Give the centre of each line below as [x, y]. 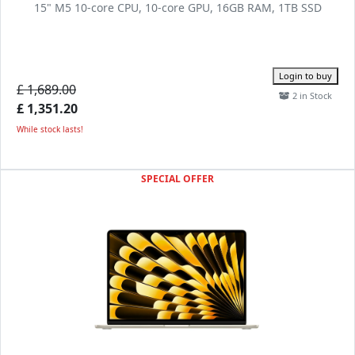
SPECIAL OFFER [177, 179]
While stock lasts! [50, 129]
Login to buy [305, 76]
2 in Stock [311, 95]
